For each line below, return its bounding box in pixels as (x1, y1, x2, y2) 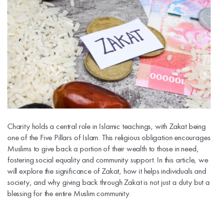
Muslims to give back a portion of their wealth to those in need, (7, 143, 199, 154)
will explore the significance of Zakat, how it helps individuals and (7, 165, 206, 176)
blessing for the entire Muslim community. (7, 187, 130, 199)
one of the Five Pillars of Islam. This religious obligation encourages (7, 131, 211, 143)
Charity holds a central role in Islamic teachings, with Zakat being (7, 120, 206, 131)
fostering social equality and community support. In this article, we (7, 154, 208, 165)
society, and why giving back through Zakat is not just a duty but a (7, 176, 210, 187)
